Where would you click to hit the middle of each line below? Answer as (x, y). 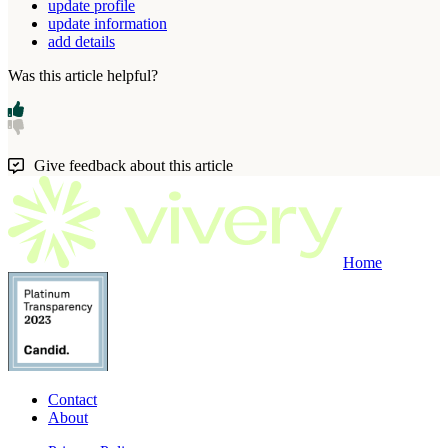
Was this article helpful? (83, 76)
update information (107, 24)
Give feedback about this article (133, 166)
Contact (72, 399)
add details (81, 42)
